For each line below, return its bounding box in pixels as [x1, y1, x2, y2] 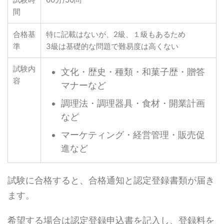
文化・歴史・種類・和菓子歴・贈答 [61, 66, 205, 77]
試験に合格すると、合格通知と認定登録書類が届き [7, 174, 214, 185]
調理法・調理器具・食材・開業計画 [61, 98, 205, 109]
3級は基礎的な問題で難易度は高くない [46, 41, 178, 51]
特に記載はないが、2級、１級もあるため [46, 29, 185, 39]
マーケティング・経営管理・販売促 [61, 129, 205, 140]
